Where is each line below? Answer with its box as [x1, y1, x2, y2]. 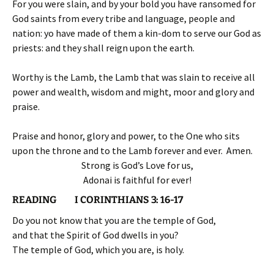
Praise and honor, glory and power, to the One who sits [12, 130, 240, 142]
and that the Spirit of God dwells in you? [12, 229, 179, 241]
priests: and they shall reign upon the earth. [12, 42, 194, 54]
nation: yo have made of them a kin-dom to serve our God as [12, 27, 261, 39]
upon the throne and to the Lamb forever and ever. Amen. [12, 144, 253, 157]
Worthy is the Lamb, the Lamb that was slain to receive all [12, 71, 255, 83]
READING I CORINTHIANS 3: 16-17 [12, 194, 183, 206]
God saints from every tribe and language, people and [12, 12, 235, 24]
